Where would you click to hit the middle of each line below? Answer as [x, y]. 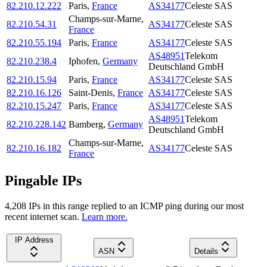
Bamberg [86, 125]
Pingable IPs [43, 181]
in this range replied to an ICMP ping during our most [142, 206]
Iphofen [83, 61]
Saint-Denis [91, 93]
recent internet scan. [42, 216]
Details [206, 251]
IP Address [34, 240]
